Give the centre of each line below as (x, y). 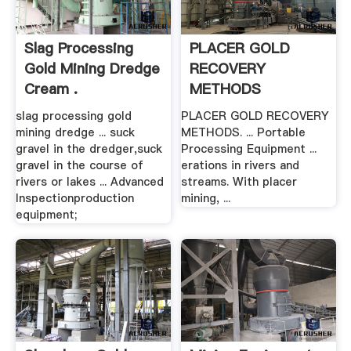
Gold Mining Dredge (92, 68)
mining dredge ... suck (75, 133)
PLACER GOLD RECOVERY (255, 116)
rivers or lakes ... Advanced (89, 182)
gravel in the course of (79, 166)
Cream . (51, 89)
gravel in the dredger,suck (89, 149)
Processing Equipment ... (249, 149)
